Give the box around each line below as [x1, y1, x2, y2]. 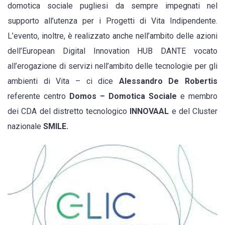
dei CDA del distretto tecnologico [8, 106, 130, 117]
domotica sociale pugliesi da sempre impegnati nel [8, 1, 217, 11]
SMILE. [43, 122, 68, 132]
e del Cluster [169, 106, 217, 117]
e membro [177, 91, 217, 101]
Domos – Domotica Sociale [69, 91, 177, 101]
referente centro [8, 91, 69, 101]
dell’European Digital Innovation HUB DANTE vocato [8, 46, 217, 56]
